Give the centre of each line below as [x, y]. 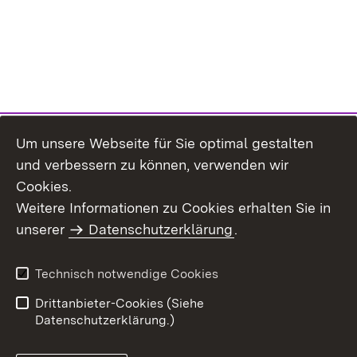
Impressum [49, 245]
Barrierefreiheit [223, 290]
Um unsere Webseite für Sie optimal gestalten [165, 143]
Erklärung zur [218, 271]
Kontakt [202, 220]
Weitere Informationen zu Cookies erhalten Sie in [173, 208]
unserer [42, 229]
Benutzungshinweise [76, 271]
